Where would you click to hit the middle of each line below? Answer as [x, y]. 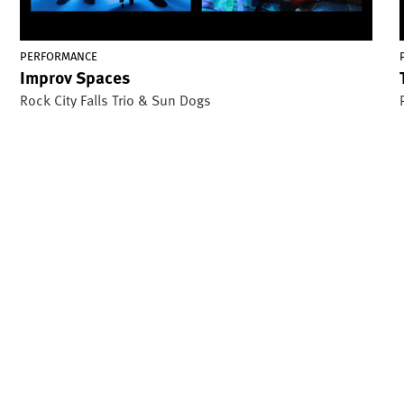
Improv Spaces [74, 76]
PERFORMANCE [58, 56]
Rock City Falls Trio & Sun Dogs [115, 99]
